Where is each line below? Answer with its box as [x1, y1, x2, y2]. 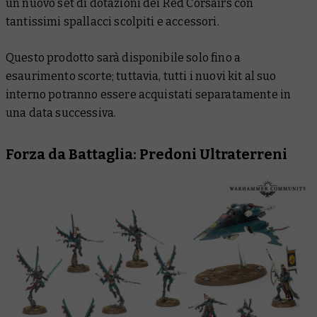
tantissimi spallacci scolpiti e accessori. [6, 15, 219, 29]
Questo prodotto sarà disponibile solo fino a [6, 51, 241, 65]
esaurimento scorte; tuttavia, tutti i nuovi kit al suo [6, 69, 277, 83]
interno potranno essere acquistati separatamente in [6, 88, 292, 102]
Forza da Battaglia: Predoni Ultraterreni [6, 146, 287, 163]
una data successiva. [6, 106, 117, 120]
